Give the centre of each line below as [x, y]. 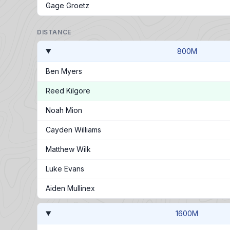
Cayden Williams [73, 130]
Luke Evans [65, 169]
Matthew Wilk [68, 149]
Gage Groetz [68, 5]
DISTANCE [54, 32]
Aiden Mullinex [70, 188]
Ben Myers [64, 71]
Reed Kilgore [68, 91]
